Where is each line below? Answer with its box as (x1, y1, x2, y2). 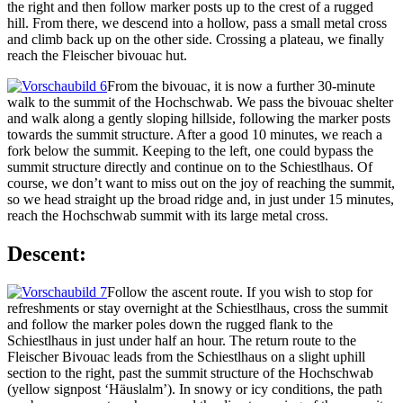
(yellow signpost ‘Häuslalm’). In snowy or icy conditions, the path (7, 381, 382, 397)
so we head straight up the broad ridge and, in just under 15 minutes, (7, 192, 394, 208)
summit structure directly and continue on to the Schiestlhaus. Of (7, 159, 372, 175)
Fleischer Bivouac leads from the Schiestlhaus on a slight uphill (7, 349, 365, 364)
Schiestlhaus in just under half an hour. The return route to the (7, 333, 356, 348)
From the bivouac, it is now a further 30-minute (107, 78, 375, 94)
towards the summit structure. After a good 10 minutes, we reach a (7, 127, 382, 143)
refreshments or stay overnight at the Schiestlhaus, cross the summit (7, 300, 388, 316)
